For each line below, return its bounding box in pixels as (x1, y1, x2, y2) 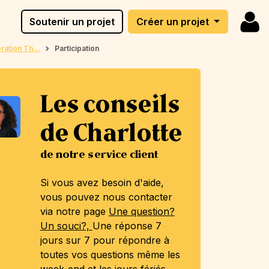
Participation (55, 44, 99, 53)
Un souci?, (40, 219, 92, 232)
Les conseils (40, 90, 180, 119)
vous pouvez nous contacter (40, 190, 172, 203)
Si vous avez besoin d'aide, (40, 176, 164, 189)
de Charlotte (40, 119, 182, 148)
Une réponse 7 (92, 219, 162, 232)
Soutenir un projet (29, 16, 115, 28)
